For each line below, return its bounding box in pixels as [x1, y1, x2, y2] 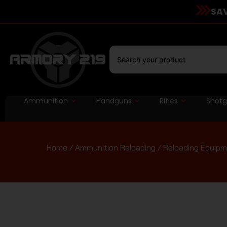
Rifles [160, 95, 178, 106]
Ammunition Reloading [75, 142, 156, 153]
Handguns [96, 95, 132, 106]
